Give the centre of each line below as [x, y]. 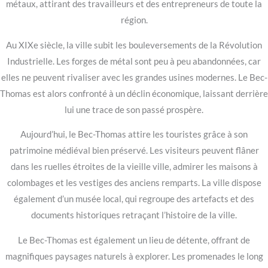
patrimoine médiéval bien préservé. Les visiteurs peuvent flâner [134, 151]
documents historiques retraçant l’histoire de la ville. [134, 215]
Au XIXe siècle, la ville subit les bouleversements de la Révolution [134, 45]
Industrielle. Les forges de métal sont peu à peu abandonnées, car [134, 61]
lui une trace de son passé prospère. [134, 109]
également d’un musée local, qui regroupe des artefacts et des [134, 199]
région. [134, 20]
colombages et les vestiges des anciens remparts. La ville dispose [134, 183]
